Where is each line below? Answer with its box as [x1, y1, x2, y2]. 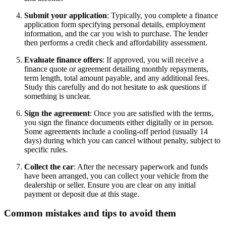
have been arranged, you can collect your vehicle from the [24, 171, 208, 180]
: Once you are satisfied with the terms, [90, 108, 213, 118]
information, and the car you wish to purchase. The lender [24, 29, 208, 38]
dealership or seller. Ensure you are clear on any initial [24, 180, 196, 189]
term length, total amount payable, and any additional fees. [24, 73, 209, 82]
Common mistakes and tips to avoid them [4, 208, 176, 219]
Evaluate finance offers [24, 55, 102, 64]
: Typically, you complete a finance [107, 11, 218, 20]
